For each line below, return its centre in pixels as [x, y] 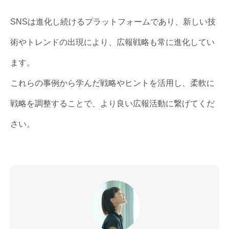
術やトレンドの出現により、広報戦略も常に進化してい [112, 42]
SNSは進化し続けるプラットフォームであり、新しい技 [113, 22]
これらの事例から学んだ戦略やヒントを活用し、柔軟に [112, 83]
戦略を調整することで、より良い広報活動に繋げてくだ [112, 104]
